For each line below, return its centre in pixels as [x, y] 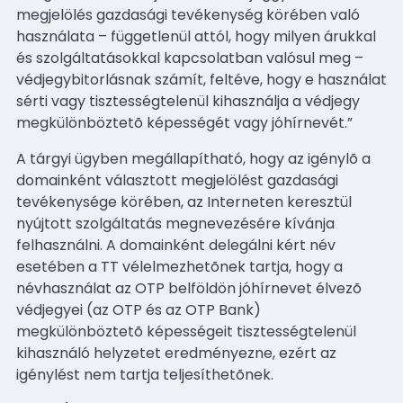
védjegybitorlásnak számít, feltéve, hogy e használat [201, 79]
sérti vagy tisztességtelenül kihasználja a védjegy [188, 101]
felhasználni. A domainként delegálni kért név [176, 245]
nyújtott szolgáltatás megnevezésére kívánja [175, 223]
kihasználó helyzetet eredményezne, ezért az [176, 353]
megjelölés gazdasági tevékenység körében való [188, 14]
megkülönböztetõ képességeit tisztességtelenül [186, 331]
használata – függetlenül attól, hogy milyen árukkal [196, 36]
